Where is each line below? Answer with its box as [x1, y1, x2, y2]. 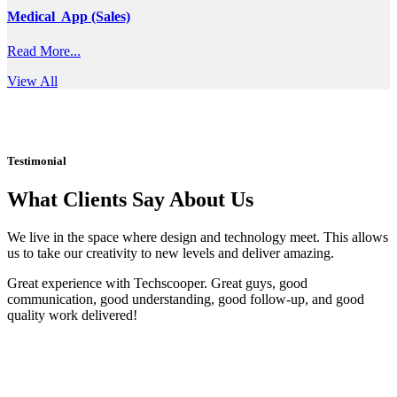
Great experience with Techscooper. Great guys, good [7, 275, 307, 291]
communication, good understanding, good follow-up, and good [7, 291, 364, 307]
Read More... [7, 43, 81, 59]
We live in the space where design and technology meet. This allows [7, 229, 388, 245]
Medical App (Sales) [7, 9, 130, 25]
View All [7, 74, 58, 90]
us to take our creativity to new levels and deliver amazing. [7, 245, 334, 261]
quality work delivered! [7, 307, 137, 323]
